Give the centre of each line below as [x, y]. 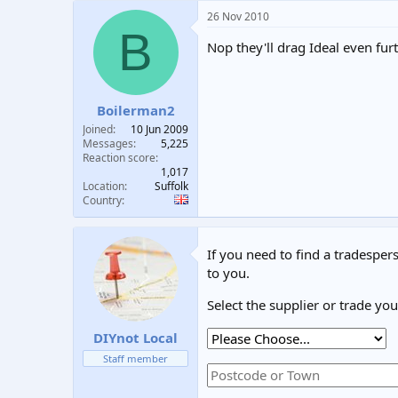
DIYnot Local [135, 337]
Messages [108, 143]
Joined [98, 129]
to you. [228, 273]
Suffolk [171, 186]
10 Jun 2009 [159, 129]
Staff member [135, 358]
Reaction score [119, 158]
